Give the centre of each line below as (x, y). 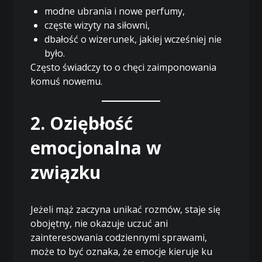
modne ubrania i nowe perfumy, (115, 11)
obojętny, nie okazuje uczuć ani (99, 223)
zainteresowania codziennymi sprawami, (119, 237)
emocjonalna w (96, 147)
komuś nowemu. (67, 81)
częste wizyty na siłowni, (97, 25)
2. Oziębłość (82, 123)
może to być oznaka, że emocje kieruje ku (122, 251)
